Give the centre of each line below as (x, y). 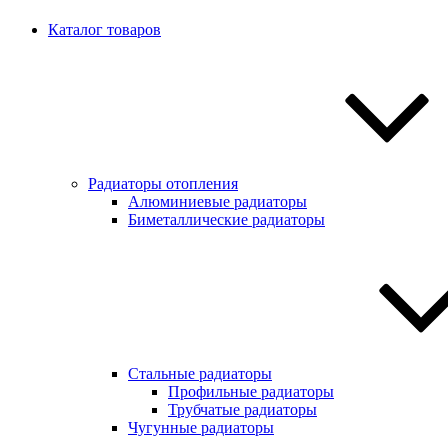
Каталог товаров (104, 29)
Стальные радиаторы (200, 373)
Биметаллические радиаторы (226, 219)
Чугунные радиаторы (201, 427)
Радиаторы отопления (163, 183)
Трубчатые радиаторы (242, 409)
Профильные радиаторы (251, 391)
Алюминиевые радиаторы (217, 201)
